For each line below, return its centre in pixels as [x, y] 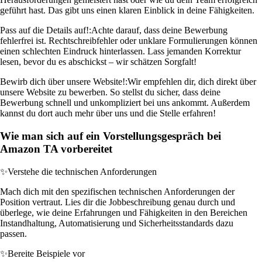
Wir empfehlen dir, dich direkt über [192, 82]
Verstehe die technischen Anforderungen [82, 171]
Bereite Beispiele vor [46, 253]
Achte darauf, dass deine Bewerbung [159, 30]
